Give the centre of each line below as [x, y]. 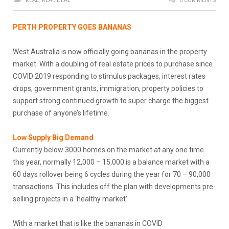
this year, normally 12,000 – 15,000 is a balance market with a [111, 162]
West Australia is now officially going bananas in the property [110, 51]
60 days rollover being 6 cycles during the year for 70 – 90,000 [112, 174]
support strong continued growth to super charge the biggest [111, 100]
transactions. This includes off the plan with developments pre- [114, 186]
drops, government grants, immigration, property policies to [108, 88]
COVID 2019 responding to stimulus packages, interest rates [109, 76]
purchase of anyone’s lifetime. [61, 113]
